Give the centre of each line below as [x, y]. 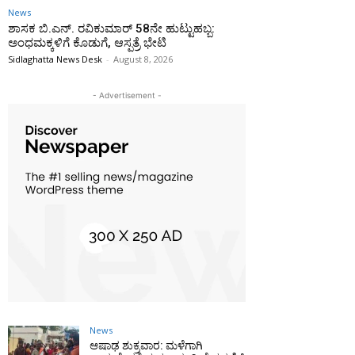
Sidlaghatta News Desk [55, 59]
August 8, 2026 [143, 59]
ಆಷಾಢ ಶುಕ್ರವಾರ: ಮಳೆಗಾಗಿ [146, 345]
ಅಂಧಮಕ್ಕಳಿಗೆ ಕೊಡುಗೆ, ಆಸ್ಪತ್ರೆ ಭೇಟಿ [87, 43]
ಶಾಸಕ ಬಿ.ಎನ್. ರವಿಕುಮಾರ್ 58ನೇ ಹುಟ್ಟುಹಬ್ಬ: [111, 29]
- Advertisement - [127, 95]
